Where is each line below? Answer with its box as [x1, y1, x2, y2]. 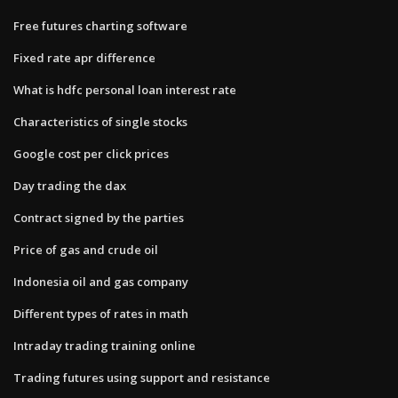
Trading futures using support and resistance [13, 369, 270, 386]
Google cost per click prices [13, 145, 169, 162]
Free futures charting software [13, 17, 187, 34]
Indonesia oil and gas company [13, 273, 188, 290]
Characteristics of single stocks [13, 113, 187, 130]
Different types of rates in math [13, 305, 188, 322]
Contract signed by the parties [13, 209, 184, 226]
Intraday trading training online [13, 337, 195, 354]
